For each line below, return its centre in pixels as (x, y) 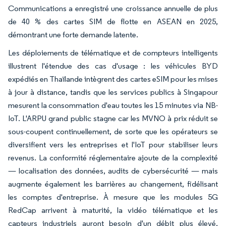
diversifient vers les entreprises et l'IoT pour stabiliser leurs (113, 144)
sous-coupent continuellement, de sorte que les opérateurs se (113, 131)
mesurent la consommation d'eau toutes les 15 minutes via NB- (113, 105)
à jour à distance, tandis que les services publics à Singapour (113, 92)
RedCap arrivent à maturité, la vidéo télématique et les (113, 210)
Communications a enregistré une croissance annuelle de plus (113, 8)
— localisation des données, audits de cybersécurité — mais (113, 171)
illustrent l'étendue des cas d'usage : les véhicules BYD (113, 66)
